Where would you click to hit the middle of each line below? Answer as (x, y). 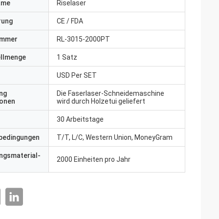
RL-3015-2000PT (83, 39)
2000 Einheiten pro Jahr (94, 159)
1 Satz (67, 57)
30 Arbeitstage (80, 119)
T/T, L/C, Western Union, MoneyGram (115, 137)
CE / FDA (70, 21)
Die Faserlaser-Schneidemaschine (110, 93)
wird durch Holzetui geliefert (101, 101)
